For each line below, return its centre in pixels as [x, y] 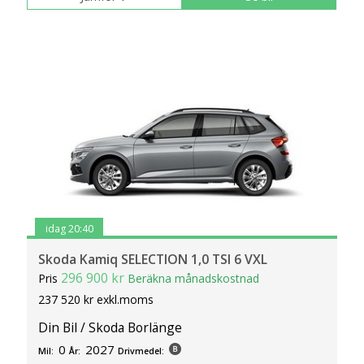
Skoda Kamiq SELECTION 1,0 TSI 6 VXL [153, 259]
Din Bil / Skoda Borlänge [110, 328]
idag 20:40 [69, 229]
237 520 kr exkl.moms [96, 299]
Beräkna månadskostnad [194, 278]
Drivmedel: [141, 351]
